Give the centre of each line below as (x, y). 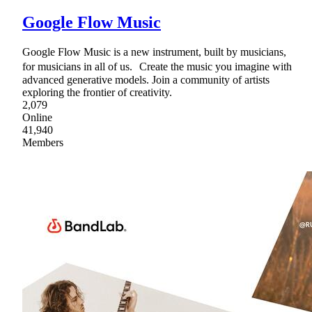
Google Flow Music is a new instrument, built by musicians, (154, 52)
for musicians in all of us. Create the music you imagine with (157, 67)
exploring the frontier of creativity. (97, 93)
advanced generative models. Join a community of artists (146, 80)
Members (43, 143)
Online (37, 118)
